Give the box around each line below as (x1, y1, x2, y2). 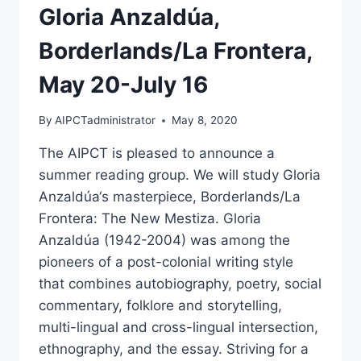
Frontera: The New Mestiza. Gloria (39, 210, 261, 227)
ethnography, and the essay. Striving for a (39, 341, 309, 358)
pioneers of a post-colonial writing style (39, 254, 293, 271)
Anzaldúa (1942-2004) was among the (39, 232, 290, 249)
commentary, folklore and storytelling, (39, 297, 282, 314)
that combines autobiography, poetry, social (39, 276, 322, 293)
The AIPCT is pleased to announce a (39, 145, 275, 162)
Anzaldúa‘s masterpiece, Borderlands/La (39, 189, 301, 205)
